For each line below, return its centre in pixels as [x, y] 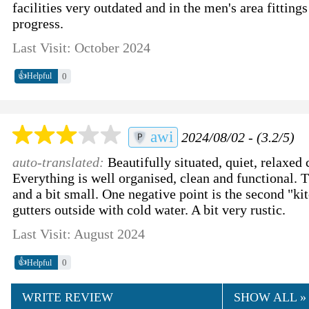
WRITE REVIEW [68, 298]
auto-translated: [60, 162]
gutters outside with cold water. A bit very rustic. [149, 210]
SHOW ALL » [270, 298]
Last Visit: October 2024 [82, 47]
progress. [38, 23]
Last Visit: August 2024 [79, 234]
